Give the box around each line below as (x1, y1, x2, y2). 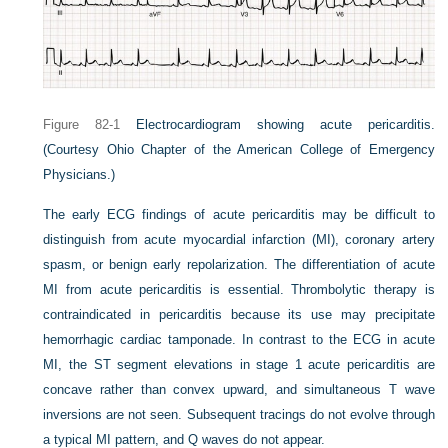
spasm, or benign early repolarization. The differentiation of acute (43, 257, 435, 273)
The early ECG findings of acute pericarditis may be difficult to (43, 207, 435, 223)
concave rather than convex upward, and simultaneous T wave (43, 382, 435, 398)
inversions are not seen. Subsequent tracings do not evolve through (43, 407, 435, 423)
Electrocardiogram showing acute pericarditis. (136, 117, 435, 133)
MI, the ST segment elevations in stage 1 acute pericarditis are (43, 357, 435, 373)
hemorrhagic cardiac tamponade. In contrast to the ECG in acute (43, 332, 435, 348)
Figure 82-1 (43, 117, 121, 133)
